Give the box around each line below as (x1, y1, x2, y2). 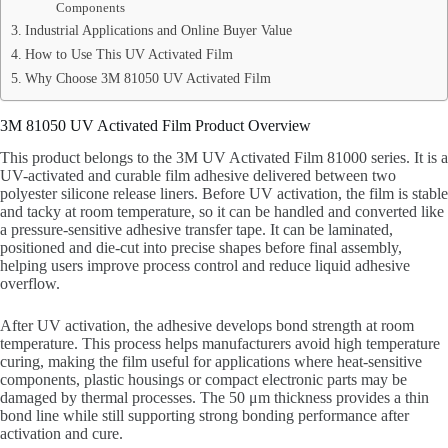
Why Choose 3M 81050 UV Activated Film (24, 69, 271, 86)
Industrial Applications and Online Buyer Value (24, 21, 292, 38)
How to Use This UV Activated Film (24, 45, 233, 62)
